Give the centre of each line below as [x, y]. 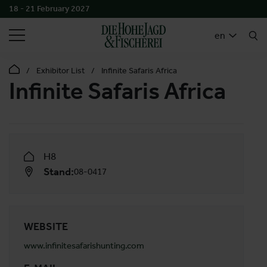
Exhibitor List [60, 71]
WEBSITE [46, 226]
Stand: [59, 172]
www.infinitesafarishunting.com [84, 245]
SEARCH [235, 20]
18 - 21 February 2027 [49, 9]
